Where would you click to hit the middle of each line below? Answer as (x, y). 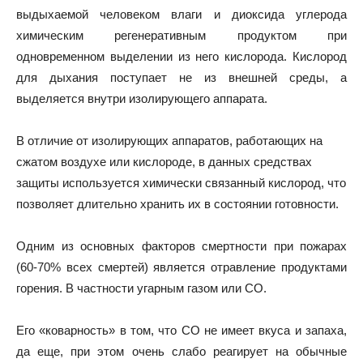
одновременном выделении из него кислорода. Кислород (181, 56)
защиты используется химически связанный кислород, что (181, 183)
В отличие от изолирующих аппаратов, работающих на (169, 141)
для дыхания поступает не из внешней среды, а (181, 77)
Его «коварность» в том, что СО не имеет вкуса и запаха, (181, 330)
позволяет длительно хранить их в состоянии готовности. (177, 204)
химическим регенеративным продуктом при (181, 35)
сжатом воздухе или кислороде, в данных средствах (164, 162)
